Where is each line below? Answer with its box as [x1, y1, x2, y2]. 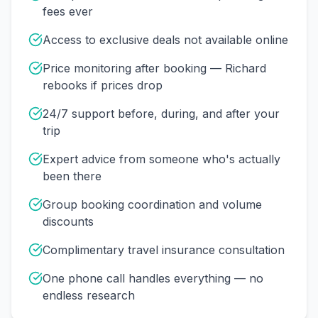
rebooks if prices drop [43, 78, 163, 92]
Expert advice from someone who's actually [43, 152, 280, 166]
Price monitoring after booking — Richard [43, 61, 266, 75]
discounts [43, 214, 94, 229]
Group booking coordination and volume [43, 197, 262, 212]
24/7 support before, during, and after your [43, 106, 280, 121]
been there [43, 169, 102, 183]
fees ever [43, 4, 93, 18]
